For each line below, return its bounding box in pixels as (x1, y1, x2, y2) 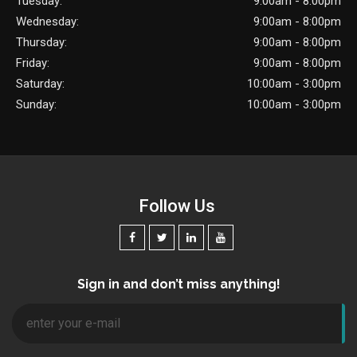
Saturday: (16, 76, 65, 92)
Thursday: (16, 35, 67, 50)
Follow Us (138, 196, 215, 217)
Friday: (16, 56, 49, 71)
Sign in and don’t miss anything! (76, 277, 280, 292)
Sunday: (16, 97, 57, 112)
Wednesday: (16, 14, 79, 29)
